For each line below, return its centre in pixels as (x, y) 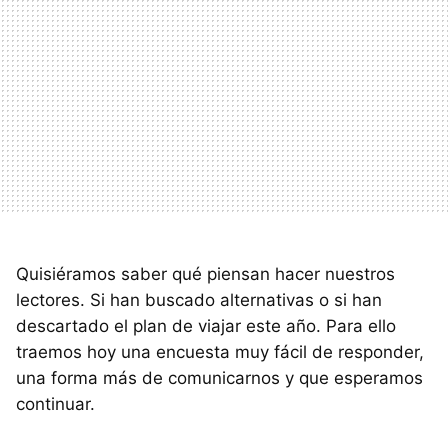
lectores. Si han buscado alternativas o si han (199, 299)
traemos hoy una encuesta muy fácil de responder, (220, 351)
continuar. (55, 403)
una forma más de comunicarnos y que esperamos (219, 377)
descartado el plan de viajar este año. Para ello (206, 325)
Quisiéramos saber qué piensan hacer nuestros (205, 273)
